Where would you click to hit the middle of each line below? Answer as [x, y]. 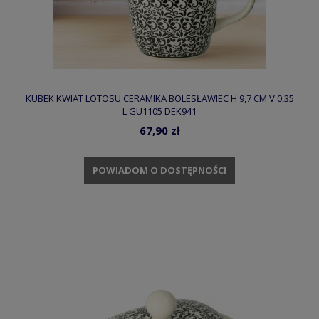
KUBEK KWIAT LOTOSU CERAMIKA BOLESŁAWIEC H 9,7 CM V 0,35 [159, 98]
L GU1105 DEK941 [159, 111]
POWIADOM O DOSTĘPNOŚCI [159, 170]
